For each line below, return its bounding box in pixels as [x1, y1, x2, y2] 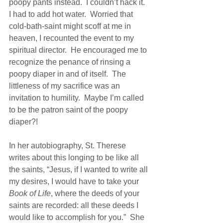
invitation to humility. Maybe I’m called [9, 93, 146, 102]
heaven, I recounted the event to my [9, 33, 136, 42]
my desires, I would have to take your [9, 177, 139, 186]
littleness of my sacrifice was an [9, 81, 122, 90]
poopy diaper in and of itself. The [9, 69, 128, 78]
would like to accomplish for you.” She [9, 213, 146, 222]
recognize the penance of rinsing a [9, 57, 132, 66]
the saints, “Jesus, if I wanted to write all [9, 165, 150, 174]
